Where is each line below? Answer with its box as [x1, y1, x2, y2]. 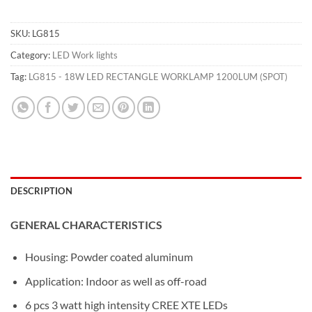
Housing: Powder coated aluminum [24, 250, 193, 264]
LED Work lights [52, 49, 118, 61]
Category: [10, 49, 52, 61]
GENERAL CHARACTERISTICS [10, 218, 162, 232]
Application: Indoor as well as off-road [24, 274, 207, 288]
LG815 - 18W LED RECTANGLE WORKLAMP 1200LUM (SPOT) [29, 71, 288, 83]
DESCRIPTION [10, 185, 72, 197]
